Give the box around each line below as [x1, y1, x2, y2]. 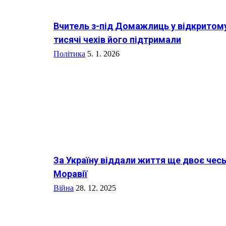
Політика [53, 49, 86, 59]
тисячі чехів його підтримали [53, 34, 182, 45]
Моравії [53, 168, 88, 179]
